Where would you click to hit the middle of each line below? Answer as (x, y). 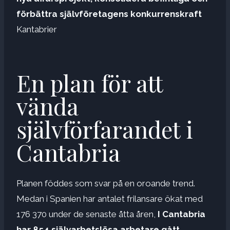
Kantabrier (37, 29)
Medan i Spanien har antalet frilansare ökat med (110, 198)
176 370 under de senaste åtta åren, (87, 214)
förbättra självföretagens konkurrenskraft (109, 14)
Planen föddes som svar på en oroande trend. (106, 183)
